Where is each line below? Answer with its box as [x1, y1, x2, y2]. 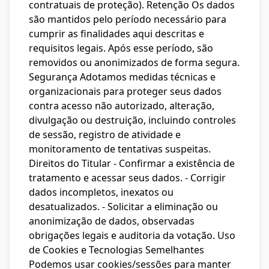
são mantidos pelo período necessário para [29, 13, 226, 26]
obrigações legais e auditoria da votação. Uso [29, 229, 235, 242]
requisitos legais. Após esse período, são [29, 41, 213, 55]
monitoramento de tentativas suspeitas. [29, 142, 211, 156]
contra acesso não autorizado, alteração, [29, 99, 214, 112]
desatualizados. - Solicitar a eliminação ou [29, 200, 218, 213]
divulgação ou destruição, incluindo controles [29, 113, 236, 127]
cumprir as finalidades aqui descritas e [29, 27, 204, 40]
